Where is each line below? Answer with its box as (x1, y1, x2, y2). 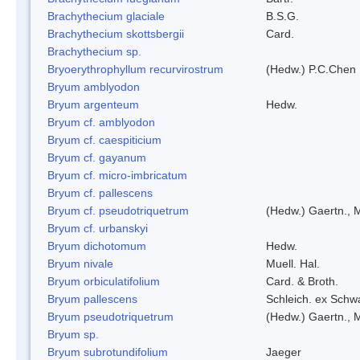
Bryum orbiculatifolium (47, 274, 160, 288)
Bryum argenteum (47, 97, 139, 111)
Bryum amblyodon (47, 80, 140, 93)
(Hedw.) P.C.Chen (266, 62, 356, 76)
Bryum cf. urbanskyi (47, 221, 148, 235)
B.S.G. (266, 9, 299, 22)
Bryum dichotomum (47, 239, 146, 252)
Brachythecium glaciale (47, 9, 165, 22)
